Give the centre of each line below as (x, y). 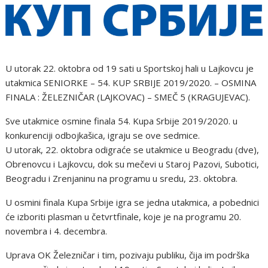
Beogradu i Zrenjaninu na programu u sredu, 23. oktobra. (122, 179)
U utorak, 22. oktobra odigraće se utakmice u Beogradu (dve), (133, 150)
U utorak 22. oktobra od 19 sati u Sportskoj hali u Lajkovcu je (130, 68)
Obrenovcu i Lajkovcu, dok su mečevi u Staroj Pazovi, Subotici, (133, 164)
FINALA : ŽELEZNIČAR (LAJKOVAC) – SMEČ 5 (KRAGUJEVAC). (128, 97)
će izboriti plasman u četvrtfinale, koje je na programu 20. (124, 217)
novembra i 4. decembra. (57, 231)
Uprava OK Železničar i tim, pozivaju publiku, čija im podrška (128, 255)
